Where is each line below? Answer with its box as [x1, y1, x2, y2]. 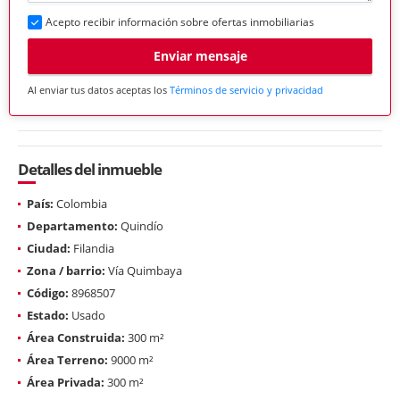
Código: [27, 284, 69, 301]
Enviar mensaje [153, 47, 247, 65]
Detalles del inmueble [18, 158, 162, 179]
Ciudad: [27, 239, 71, 256]
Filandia [71, 239, 114, 256]
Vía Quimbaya [105, 262, 182, 279]
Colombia [54, 195, 107, 212]
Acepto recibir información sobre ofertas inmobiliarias [46, 13, 314, 29]
